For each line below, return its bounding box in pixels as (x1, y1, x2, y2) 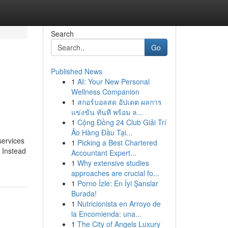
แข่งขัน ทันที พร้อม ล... (71, 107, 143, 117)
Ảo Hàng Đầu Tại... (71, 127, 132, 137)
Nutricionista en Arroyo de (77, 198, 161, 209)
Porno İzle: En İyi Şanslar (77, 178, 158, 188)
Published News (50, 66, 102, 76)
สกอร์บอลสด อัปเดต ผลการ (77, 97, 162, 107)
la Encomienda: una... (71, 209, 141, 219)
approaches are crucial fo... (71, 168, 159, 178)
